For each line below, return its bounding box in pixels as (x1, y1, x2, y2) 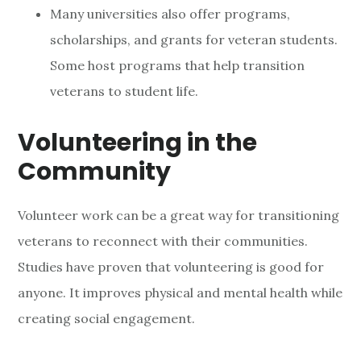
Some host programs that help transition (50, 57, 305, 74)
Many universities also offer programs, (50, 6, 291, 23)
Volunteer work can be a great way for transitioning (18, 207, 340, 224)
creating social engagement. (18, 310, 196, 327)
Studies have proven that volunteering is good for (18, 259, 325, 276)
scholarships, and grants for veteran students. (50, 31, 338, 48)
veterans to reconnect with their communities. (18, 233, 309, 250)
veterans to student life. (50, 83, 199, 100)
